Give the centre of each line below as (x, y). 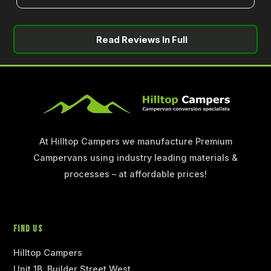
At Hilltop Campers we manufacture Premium (135, 142)
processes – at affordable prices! (135, 175)
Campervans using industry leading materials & (135, 158)
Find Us (28, 229)
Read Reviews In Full (141, 40)
